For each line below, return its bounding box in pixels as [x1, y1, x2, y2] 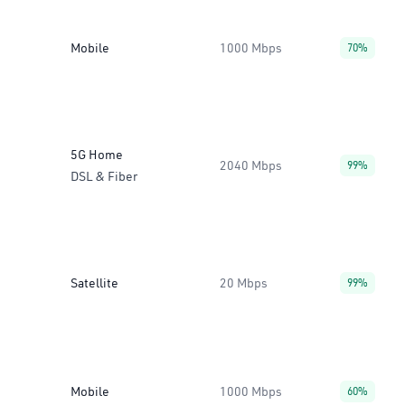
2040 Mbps [220, 157, 282, 174]
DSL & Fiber [71, 168, 137, 184]
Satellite [71, 275, 118, 291]
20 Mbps [220, 275, 268, 291]
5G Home [71, 146, 123, 163]
